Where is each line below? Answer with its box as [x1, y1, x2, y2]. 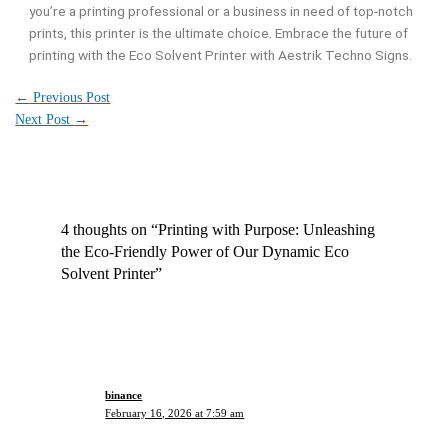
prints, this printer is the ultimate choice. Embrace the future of [29, 25, 409, 42]
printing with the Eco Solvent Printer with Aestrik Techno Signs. [29, 47, 413, 64]
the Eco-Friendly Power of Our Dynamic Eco [60, 242, 349, 260]
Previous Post [29, 89, 111, 105]
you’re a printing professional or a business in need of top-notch [29, 3, 414, 20]
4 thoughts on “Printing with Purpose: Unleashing [60, 220, 375, 238]
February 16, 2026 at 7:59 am [105, 407, 245, 420]
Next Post [15, 111, 75, 127]
